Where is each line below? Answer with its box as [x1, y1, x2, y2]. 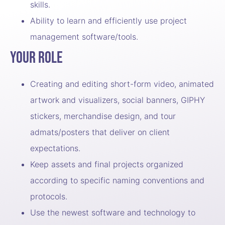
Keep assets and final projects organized [30, 159, 183, 170]
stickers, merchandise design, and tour [30, 111, 176, 122]
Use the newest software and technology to [30, 207, 195, 218]
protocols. [30, 191, 67, 202]
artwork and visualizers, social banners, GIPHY [30, 95, 205, 105]
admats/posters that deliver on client [30, 127, 170, 138]
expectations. [30, 143, 80, 154]
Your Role [10, 48, 63, 68]
